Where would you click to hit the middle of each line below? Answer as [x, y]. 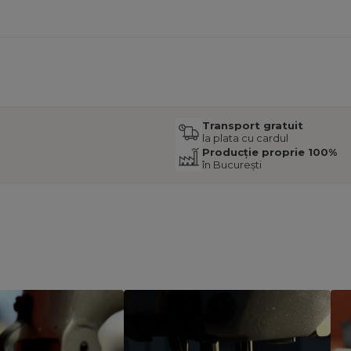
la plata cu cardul [245, 138]
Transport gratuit [253, 126]
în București [232, 165]
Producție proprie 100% [270, 152]
